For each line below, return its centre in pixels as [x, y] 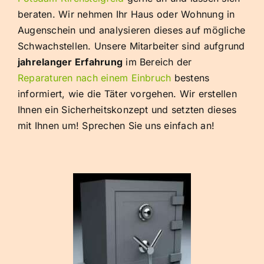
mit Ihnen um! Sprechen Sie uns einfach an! [116, 126]
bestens [190, 78]
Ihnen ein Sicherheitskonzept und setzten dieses [127, 110]
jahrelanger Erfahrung [70, 62]
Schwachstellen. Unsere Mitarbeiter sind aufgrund [131, 46]
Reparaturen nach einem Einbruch [95, 78]
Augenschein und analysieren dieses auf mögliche [132, 30]
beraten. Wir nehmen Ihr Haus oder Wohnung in [126, 14]
